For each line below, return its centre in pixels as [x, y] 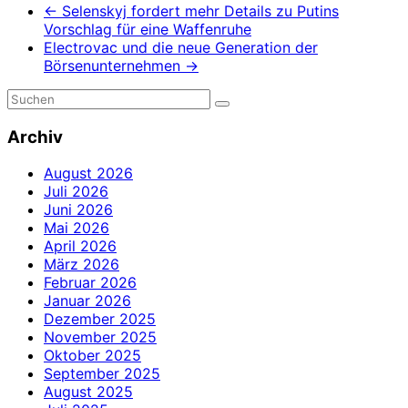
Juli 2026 [76, 192]
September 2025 [102, 374]
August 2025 [88, 392]
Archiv [35, 137]
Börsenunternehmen [114, 65]
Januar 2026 [87, 301]
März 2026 [82, 265]
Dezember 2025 [100, 319]
